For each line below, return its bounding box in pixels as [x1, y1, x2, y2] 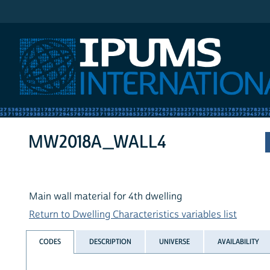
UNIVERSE [159, 236, 190, 246]
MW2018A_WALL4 [28, 131, 167, 154]
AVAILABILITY [218, 236, 260, 246]
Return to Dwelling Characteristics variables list [29, 209, 237, 221]
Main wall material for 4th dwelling [29, 190, 182, 203]
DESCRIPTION [89, 236, 131, 246]
